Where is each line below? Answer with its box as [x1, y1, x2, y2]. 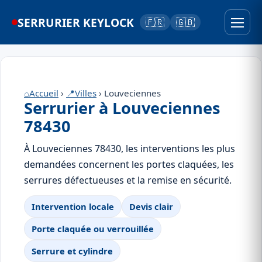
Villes [75, 87, 96, 99]
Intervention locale [32, 201, 114, 212]
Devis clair [129, 201, 173, 212]
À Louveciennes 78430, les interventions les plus [24, 142, 235, 155]
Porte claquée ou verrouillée [32, 223, 154, 235]
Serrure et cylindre [32, 245, 113, 257]
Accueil [29, 87, 58, 99]
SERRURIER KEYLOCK [18, 14, 134, 30]
